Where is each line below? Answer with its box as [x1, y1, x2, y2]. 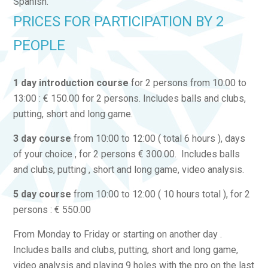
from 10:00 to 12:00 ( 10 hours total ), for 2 [71, 188, 250, 200]
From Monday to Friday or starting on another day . [13, 229, 222, 240]
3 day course [13, 133, 71, 144]
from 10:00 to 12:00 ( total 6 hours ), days [71, 133, 245, 144]
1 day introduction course [13, 77, 129, 89]
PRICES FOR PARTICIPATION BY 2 [13, 13, 224, 30]
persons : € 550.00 [13, 204, 91, 215]
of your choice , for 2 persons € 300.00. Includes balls [13, 148, 240, 160]
